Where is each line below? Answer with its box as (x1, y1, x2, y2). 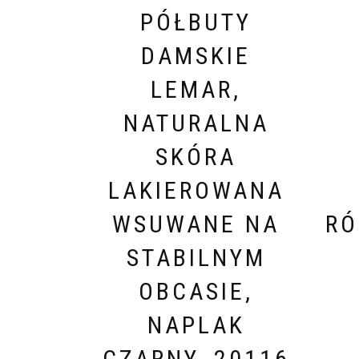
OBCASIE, (139, 276, 253, 305)
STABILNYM (126, 243, 266, 272)
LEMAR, (151, 75, 241, 103)
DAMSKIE (141, 41, 251, 70)
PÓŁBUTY (140, 7, 252, 36)
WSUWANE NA (112, 209, 280, 238)
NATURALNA (123, 108, 269, 137)
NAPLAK (147, 310, 245, 339)
